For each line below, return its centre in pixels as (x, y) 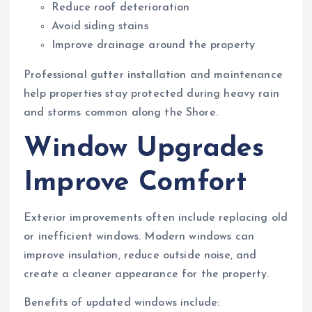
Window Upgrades (144, 149)
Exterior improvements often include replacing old (156, 218)
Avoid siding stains (100, 26)
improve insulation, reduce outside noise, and (140, 255)
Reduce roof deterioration (121, 7)
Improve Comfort (135, 183)
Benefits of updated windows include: (122, 303)
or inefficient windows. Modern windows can (139, 236)
